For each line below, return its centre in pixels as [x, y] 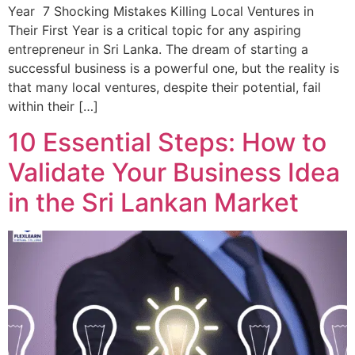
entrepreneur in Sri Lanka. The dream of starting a [158, 50]
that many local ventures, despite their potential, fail [164, 88]
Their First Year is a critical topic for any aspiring [155, 31]
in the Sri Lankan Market [153, 202]
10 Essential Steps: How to [167, 142]
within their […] [53, 107]
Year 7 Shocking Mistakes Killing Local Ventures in [161, 11]
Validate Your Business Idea [174, 172]
